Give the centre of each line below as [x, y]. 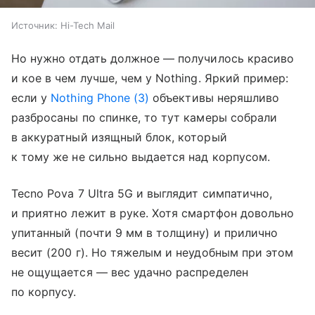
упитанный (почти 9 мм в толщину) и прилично [145, 232]
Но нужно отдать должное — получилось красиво [153, 58]
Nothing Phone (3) [100, 97]
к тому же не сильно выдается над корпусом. [141, 156]
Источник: [34, 25]
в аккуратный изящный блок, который [119, 137]
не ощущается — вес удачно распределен [130, 272]
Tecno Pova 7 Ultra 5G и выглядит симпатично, [142, 193]
